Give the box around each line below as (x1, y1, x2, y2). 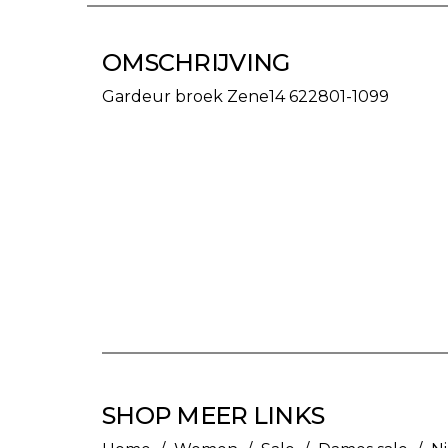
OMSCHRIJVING (102, 48, 290, 77)
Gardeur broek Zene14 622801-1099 (102, 87, 389, 106)
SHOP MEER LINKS (102, 401, 325, 430)
